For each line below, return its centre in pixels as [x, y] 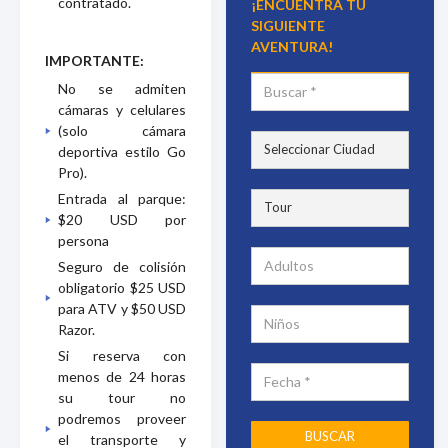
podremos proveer [122, 418]
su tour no [122, 397]
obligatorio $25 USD [122, 287]
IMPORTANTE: [94, 60]
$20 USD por [122, 219]
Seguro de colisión [122, 266]
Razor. [76, 329]
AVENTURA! [292, 46]
